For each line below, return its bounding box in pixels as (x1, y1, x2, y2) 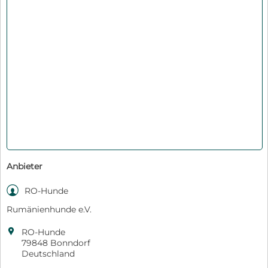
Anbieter (7, 161, 42, 172)
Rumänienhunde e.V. (7, 204, 92, 215)
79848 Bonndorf (22, 237, 90, 249)
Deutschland (22, 248, 75, 260)
